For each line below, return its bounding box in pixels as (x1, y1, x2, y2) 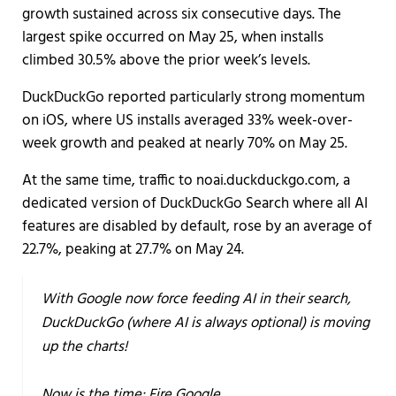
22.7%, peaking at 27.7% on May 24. (21, 238, 244, 263)
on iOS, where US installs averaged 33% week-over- (21, 109, 353, 133)
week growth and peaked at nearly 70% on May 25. (21, 132, 347, 156)
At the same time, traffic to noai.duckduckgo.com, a (21, 169, 350, 194)
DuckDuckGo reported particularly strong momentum (21, 86, 365, 110)
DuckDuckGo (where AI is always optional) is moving (42, 310, 370, 335)
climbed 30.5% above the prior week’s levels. (21, 49, 310, 73)
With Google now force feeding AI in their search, (42, 286, 352, 311)
